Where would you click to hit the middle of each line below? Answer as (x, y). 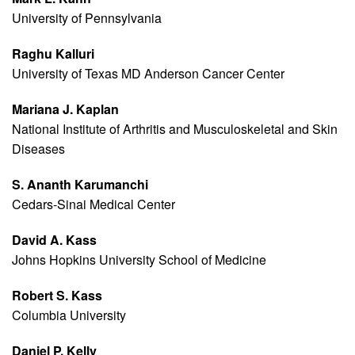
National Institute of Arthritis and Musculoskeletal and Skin (175, 129)
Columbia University (69, 315)
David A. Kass (54, 240)
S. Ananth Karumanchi (80, 185)
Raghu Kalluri (53, 54)
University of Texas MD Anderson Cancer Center (148, 74)
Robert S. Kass (57, 296)
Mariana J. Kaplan (65, 109)
